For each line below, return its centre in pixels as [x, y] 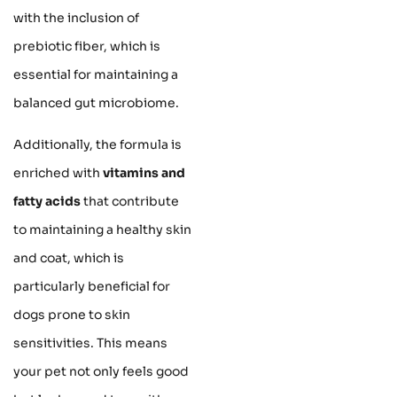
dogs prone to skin [72, 314]
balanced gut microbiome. [96, 103]
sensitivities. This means [90, 343]
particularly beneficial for [92, 286]
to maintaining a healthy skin [102, 229]
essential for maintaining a [96, 75]
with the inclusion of [76, 18]
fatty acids [47, 201]
